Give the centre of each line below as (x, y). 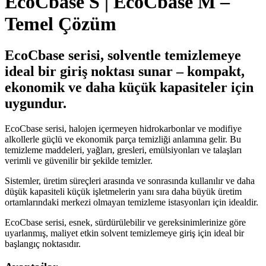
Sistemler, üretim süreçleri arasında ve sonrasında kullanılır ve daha (130, 181)
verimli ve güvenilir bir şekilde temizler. (79, 161)
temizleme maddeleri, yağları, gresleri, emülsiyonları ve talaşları (123, 150)
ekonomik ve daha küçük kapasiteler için (129, 88)
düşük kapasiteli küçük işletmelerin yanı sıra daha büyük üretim (123, 192)
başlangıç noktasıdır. (43, 244)
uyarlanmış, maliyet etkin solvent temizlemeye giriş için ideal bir (124, 233)
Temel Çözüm (61, 24)
